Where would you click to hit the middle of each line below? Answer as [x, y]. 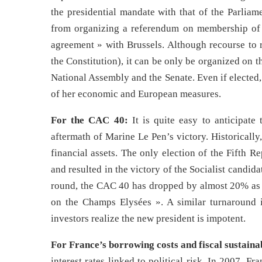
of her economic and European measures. [136, 94]
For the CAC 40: [89, 120]
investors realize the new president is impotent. [148, 218]
